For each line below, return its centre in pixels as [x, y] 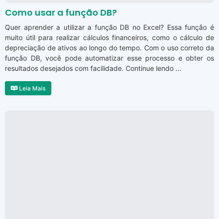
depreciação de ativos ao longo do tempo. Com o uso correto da [109, 48]
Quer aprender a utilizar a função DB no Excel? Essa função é [109, 27]
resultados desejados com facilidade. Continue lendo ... [93, 68]
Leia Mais [32, 88]
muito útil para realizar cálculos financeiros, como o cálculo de [109, 38]
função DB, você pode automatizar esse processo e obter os [109, 58]
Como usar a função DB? [61, 13]
